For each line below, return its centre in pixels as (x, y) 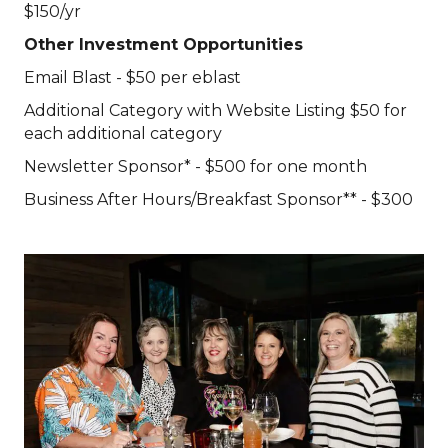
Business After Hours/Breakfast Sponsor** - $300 (220, 199)
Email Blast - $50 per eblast (132, 77)
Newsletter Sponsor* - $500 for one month (195, 166)
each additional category (123, 133)
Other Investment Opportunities (163, 44)
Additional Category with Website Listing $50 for (215, 110)
